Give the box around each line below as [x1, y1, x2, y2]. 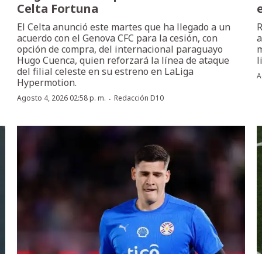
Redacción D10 [114, 93, 164, 104]
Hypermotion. [17, 76, 77, 89]
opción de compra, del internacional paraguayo [17, 43, 223, 56]
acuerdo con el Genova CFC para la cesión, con [17, 32, 218, 45]
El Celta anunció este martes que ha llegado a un [17, 20, 231, 34]
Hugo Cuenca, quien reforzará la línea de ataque [17, 54, 230, 67]
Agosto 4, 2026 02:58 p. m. [17, 93, 106, 104]
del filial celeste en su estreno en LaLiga [17, 65, 194, 78]
